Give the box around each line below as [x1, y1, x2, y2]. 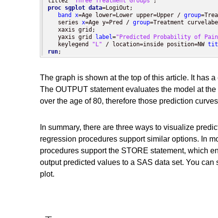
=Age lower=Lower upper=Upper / [78, 12, 184, 19]
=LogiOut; [102, 4, 133, 12]
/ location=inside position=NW [102, 41, 208, 48]
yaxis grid [48, 34, 95, 41]
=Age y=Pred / [85, 19, 133, 26]
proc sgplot [48, 4, 85, 12]
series [48, 19, 82, 26]
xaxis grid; [48, 26, 95, 34]
